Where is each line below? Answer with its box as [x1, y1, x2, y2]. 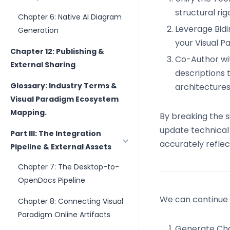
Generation [18, 25, 59, 35]
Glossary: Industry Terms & [10, 81, 117, 91]
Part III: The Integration [10, 128, 101, 139]
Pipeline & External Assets [10, 142, 111, 152]
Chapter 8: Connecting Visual [18, 196, 123, 206]
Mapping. [10, 107, 47, 118]
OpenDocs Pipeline [18, 175, 85, 185]
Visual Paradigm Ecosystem [10, 94, 119, 104]
